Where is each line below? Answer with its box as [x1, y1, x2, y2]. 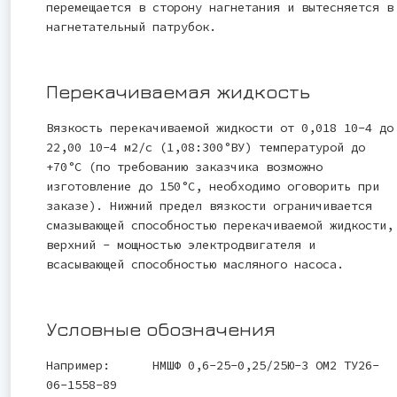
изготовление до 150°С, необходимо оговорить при [46, 177, 379, 194]
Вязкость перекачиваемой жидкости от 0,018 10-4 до [46, 119, 393, 136]
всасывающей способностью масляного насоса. [46, 255, 344, 272]
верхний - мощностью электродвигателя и [46, 236, 315, 253]
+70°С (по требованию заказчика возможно [46, 158, 323, 175]
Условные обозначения [46, 316, 276, 340]
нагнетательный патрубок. [46, 18, 216, 35]
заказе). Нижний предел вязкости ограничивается [46, 197, 372, 214]
